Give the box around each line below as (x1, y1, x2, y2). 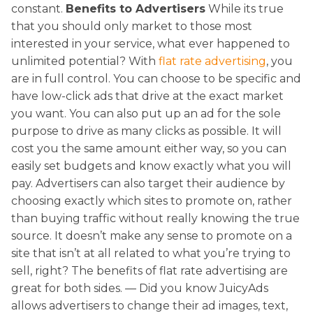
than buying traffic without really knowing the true (11, 211, 300, 225)
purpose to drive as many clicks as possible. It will (11, 124, 282, 138)
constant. (11, 1, 66, 15)
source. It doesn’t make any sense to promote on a (11, 228, 292, 242)
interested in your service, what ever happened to (11, 36, 290, 50)
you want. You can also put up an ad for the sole (11, 106, 281, 120)
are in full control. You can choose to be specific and (11, 71, 301, 85)
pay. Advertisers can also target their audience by (11, 176, 285, 190)
